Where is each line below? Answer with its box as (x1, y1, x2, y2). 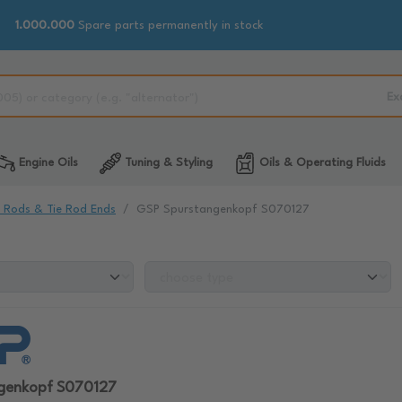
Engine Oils (14, 157, 78, 169)
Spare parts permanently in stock (74, 19, 263, 31)
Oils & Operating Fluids (255, 157, 386, 169)
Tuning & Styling (120, 157, 213, 169)
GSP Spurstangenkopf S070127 (136, 204, 310, 215)
